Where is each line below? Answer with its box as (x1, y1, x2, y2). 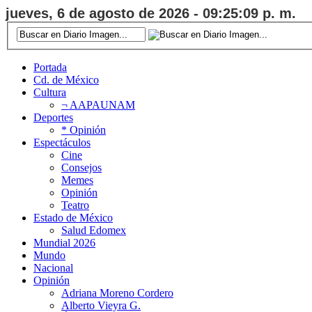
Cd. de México (33, 73, 99, 86)
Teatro (61, 198, 89, 211)
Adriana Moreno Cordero (61, 286, 173, 299)
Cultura (33, 86, 66, 98)
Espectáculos (33, 136, 91, 148)
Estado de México (33, 211, 113, 224)
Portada (33, 61, 67, 73)
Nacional (33, 261, 73, 274)
